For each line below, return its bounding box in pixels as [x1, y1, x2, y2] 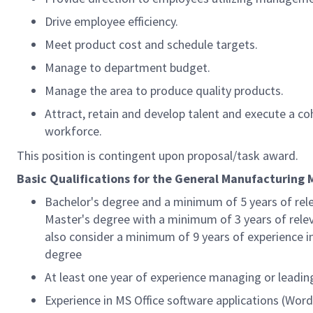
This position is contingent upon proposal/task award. [17, 147, 298, 163]
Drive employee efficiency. [45, 13, 178, 29]
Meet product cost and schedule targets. [45, 36, 258, 52]
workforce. [45, 123, 102, 139]
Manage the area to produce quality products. [45, 82, 284, 99]
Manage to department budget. [45, 59, 210, 75]
